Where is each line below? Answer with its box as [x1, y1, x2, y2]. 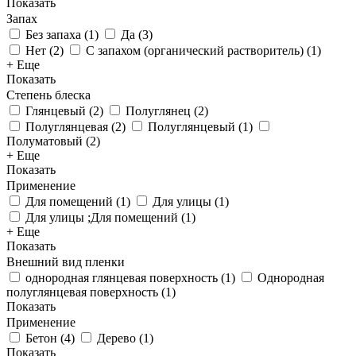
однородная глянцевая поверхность [25, 271, 218, 284]
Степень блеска [6, 88, 91, 102]
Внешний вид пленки [6, 255, 125, 269]
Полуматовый [6, 134, 83, 148]
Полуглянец [126, 104, 191, 118]
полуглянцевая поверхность [6, 285, 158, 299]
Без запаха [25, 28, 81, 41]
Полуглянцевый [148, 120, 235, 133]
